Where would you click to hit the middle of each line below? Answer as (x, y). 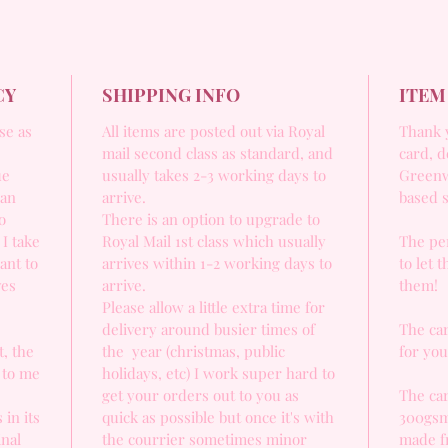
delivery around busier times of (208, 329)
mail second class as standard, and (217, 153)
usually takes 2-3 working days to (214, 175)
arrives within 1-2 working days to (217, 263)
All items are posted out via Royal (213, 131)
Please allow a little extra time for (213, 307)
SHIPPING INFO (171, 95)
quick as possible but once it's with (218, 417)
